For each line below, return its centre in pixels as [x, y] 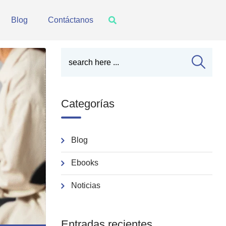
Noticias [86, 185]
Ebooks [85, 163]
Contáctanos [71, 20]
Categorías [88, 104]
